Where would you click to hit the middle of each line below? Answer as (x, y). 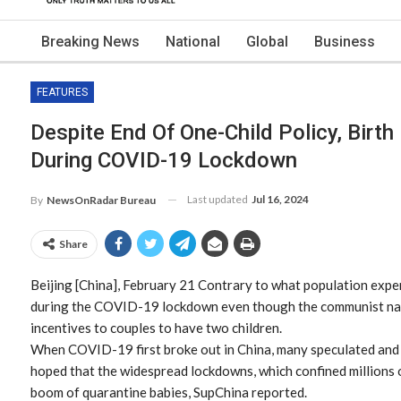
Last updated (218, 199)
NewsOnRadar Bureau (101, 200)
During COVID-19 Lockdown (164, 160)
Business (345, 42)
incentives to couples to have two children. (156, 327)
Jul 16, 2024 (280, 199)
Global (267, 42)
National (193, 42)
